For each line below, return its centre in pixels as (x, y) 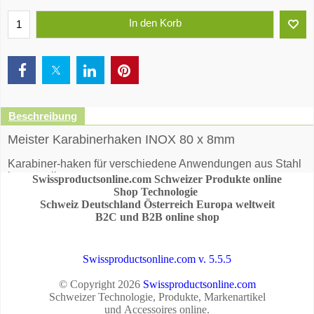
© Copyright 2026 (99, 284)
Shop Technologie (157, 192)
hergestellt (34, 176)
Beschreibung (43, 116)
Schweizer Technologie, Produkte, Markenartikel (157, 297)
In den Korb (155, 23)
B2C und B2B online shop (157, 217)
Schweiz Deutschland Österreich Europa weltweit (157, 204)
